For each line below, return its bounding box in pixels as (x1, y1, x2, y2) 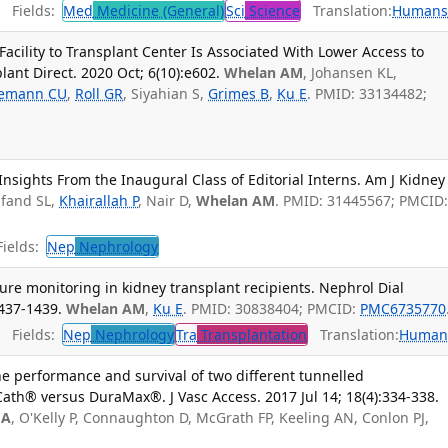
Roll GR (75, 83, 124, 103)
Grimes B (208, 83, 270, 103)
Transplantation (197, 324, 308, 344)
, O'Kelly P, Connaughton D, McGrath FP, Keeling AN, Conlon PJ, (11, 408, 430, 427)
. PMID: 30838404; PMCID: (183, 299, 361, 319)
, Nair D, (138, 190, 197, 210)
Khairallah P (59, 190, 139, 210)
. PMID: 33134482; (307, 83, 428, 103)
